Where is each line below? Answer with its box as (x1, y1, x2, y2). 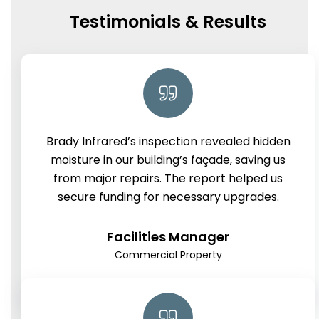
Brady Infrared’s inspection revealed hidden (46, 133, 291, 150)
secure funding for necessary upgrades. (57, 189, 279, 206)
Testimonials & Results (70, 10, 266, 34)
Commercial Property (114, 248, 222, 263)
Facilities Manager (107, 228, 229, 246)
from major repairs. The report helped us (53, 170, 283, 187)
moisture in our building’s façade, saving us (51, 152, 286, 169)
